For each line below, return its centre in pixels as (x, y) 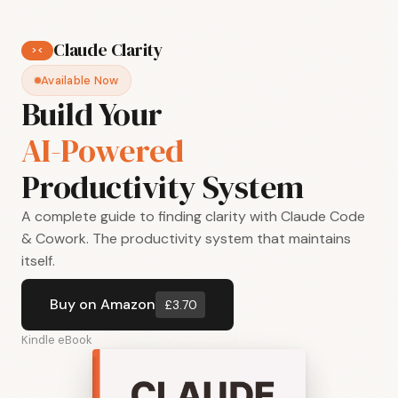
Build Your (92, 114)
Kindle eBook (57, 340)
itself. (38, 261)
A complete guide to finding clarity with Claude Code (193, 216)
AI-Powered (103, 151)
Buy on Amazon (103, 305)
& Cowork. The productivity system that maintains (186, 239)
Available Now (80, 80)
